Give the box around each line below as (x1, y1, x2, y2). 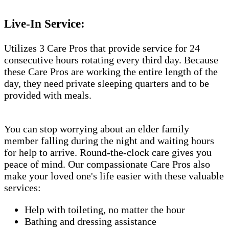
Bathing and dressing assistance (25, 216, 156, 227)
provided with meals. (4, 89, 91, 101)
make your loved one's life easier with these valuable (4, 170, 224, 182)
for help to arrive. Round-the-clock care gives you (4, 147, 212, 158)
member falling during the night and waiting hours (4, 135, 214, 147)
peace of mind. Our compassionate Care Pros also (4, 158, 210, 170)
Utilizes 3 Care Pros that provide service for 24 (4, 42, 200, 54)
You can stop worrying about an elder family (4, 123, 189, 135)
